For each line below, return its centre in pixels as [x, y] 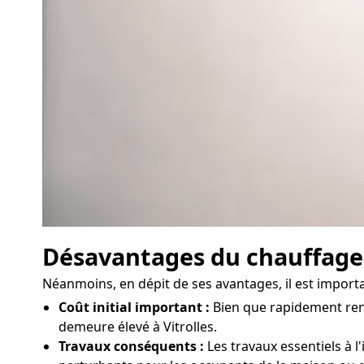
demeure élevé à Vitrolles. [138, 326]
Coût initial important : [134, 307]
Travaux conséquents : [131, 346]
